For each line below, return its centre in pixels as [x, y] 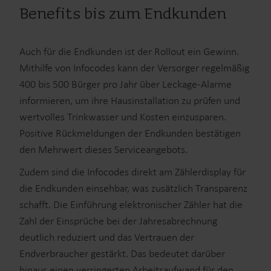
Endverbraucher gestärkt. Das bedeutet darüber [122, 254]
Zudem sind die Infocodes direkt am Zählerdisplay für [132, 172]
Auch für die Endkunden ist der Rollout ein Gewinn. [129, 52]
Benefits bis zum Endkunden [123, 15]
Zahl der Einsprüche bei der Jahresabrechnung [118, 221]
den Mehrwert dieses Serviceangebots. [103, 150]
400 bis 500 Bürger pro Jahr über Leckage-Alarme [126, 84]
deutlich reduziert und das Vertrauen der [107, 237]
